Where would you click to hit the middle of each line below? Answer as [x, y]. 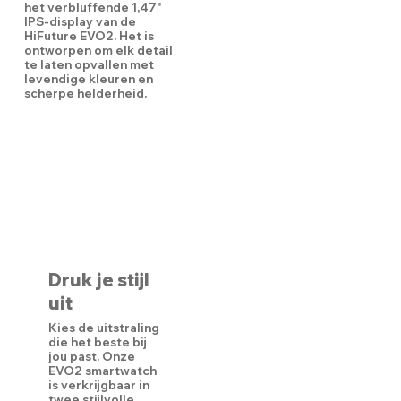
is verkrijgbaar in [98, 384]
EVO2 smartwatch [102, 370]
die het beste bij [97, 341]
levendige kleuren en [88, 79]
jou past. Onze [91, 356]
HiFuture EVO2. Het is [89, 36]
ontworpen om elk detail [98, 51]
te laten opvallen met [89, 65]
